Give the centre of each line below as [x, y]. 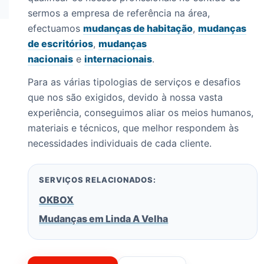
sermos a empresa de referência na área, [119, 13]
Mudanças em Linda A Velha [104, 219]
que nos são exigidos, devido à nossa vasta [126, 98]
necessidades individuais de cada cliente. [120, 143]
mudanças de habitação [138, 29]
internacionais [118, 59]
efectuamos [56, 29]
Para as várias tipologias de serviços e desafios [134, 82]
